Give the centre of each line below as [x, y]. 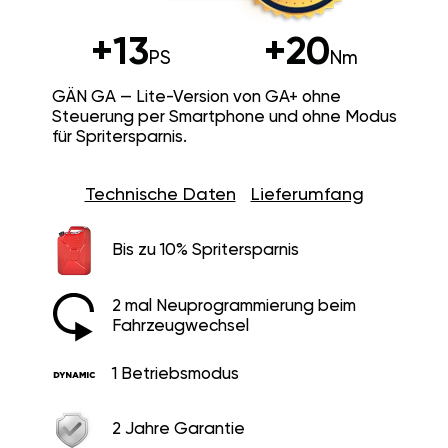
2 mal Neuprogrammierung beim [233, 306]
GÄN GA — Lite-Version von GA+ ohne [196, 97]
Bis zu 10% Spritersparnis [205, 250]
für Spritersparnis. [119, 137]
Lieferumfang [307, 194]
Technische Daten [160, 194]
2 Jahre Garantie [178, 430]
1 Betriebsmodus [175, 374]
